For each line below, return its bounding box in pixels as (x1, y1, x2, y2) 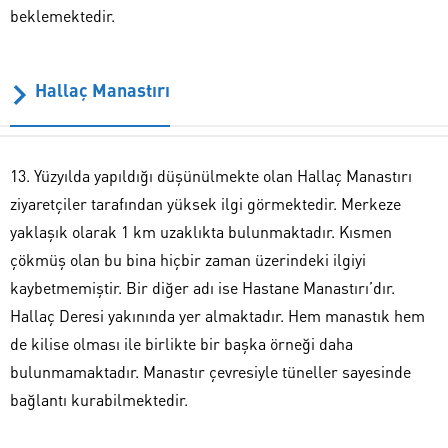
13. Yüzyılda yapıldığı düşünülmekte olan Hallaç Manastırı (10, 164, 412, 186)
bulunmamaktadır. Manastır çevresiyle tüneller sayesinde (10, 360, 411, 382)
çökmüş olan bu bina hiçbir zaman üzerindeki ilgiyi (10, 248, 366, 270)
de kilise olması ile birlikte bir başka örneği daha (10, 332, 353, 354)
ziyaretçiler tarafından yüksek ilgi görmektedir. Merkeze (10, 192, 401, 214)
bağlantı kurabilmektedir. (10, 388, 188, 410)
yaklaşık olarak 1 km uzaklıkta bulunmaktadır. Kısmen (10, 220, 392, 242)
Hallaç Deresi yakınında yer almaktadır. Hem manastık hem (10, 304, 425, 326)
